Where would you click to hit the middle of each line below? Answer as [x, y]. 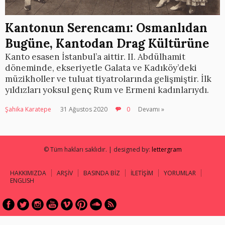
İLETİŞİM [142, 173]
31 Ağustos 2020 [84, 109]
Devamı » [151, 109]
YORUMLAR [180, 173]
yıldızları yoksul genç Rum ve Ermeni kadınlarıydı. [107, 90]
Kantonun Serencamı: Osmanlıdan [106, 28]
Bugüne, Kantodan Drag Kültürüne [107, 44]
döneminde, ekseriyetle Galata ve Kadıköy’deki [101, 68]
